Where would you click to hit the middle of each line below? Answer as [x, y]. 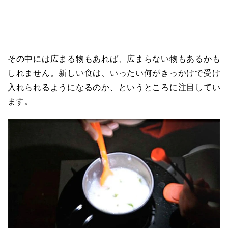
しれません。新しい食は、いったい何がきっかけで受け [114, 73]
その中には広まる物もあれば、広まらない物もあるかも [114, 59]
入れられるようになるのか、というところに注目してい [114, 87]
